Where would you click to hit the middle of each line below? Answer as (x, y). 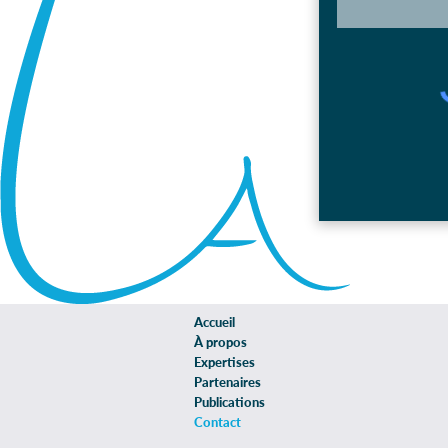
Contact (217, 422)
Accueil (214, 322)
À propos (220, 342)
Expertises (224, 362)
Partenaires (227, 382)
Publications (229, 402)
